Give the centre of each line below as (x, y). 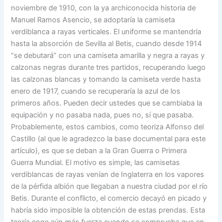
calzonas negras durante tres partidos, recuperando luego (109, 67)
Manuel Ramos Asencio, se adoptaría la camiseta (93, 20)
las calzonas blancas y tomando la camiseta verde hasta (106, 79)
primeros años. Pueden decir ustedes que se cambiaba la (107, 103)
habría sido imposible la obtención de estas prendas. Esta (108, 210)
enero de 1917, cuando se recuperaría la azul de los (96, 91)
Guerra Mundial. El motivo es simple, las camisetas (96, 162)
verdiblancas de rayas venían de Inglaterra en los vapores (108, 174)
